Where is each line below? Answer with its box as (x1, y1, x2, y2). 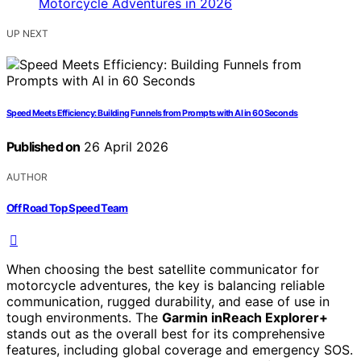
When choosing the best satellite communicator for (6, 260, 319, 277)
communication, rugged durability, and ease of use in (6, 293, 330, 309)
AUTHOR (6, 171, 48, 184)
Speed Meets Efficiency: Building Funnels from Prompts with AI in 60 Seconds (6, 108, 298, 119)
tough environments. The (6, 309, 162, 326)
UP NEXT (6, 27, 48, 40)
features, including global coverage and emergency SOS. (6, 341, 353, 358)
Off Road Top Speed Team (6, 201, 128, 214)
